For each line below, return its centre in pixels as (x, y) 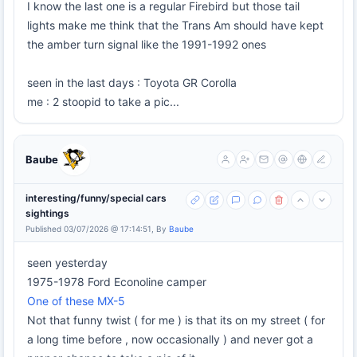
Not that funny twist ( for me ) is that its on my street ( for (176, 320)
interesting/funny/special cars (96, 198)
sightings (47, 213)
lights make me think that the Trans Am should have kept (175, 25)
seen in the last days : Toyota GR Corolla (132, 82)
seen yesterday (67, 262)
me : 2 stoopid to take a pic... (103, 101)
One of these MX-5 (76, 300)
